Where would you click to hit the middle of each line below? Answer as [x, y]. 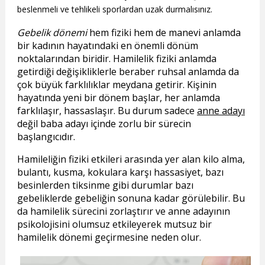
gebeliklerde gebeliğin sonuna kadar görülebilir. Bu [131, 198]
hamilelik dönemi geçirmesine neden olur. [109, 237]
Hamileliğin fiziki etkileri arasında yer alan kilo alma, [131, 159]
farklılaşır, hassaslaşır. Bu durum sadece [107, 111]
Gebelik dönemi [52, 33]
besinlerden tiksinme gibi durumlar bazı [105, 185]
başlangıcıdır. [46, 137]
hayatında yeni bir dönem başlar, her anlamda [118, 98]
